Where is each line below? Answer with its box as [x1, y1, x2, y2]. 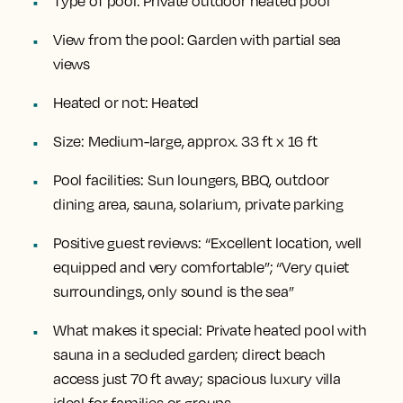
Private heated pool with [205, 321, 367, 339]
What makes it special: [53, 321, 206, 339]
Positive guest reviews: [53, 234, 201, 252]
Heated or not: [53, 94, 148, 112]
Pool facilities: [53, 171, 145, 189]
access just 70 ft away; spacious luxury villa [53, 370, 341, 388]
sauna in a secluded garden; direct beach [53, 345, 326, 363]
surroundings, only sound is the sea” [53, 282, 294, 300]
